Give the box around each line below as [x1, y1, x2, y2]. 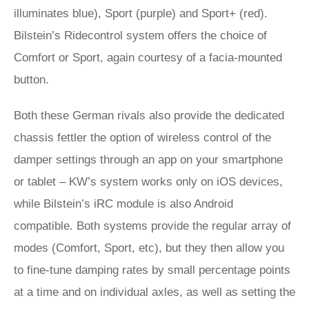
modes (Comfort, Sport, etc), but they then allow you [14, 241, 284, 255]
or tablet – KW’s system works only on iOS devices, [14, 175, 283, 188]
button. [14, 73, 49, 86]
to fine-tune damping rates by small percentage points [14, 263, 290, 277]
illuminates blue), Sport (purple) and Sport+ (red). [14, 7, 268, 20]
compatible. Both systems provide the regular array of [14, 219, 291, 232]
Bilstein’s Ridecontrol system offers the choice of [14, 29, 267, 42]
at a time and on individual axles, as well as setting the [14, 286, 295, 299]
